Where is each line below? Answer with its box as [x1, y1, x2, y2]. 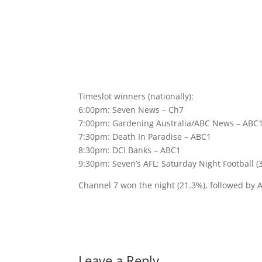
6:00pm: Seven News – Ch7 [78, 104, 184, 115]
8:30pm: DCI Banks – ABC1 [78, 144, 181, 156]
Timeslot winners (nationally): [78, 90, 194, 102]
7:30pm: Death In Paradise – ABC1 [78, 130, 212, 142]
